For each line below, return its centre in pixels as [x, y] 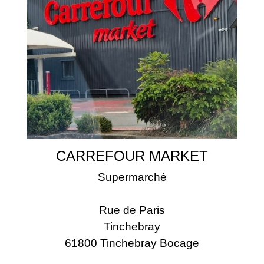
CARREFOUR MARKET [132, 156]
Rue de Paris [132, 210]
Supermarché [132, 177]
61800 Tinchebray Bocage [132, 243]
